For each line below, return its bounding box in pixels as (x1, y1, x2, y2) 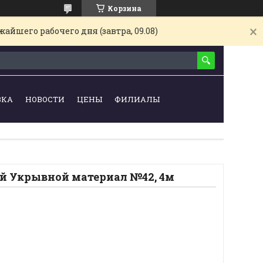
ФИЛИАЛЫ (114, 94, 160, 104)
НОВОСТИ (25, 94, 65, 104)
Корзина (107, 4, 141, 13)
